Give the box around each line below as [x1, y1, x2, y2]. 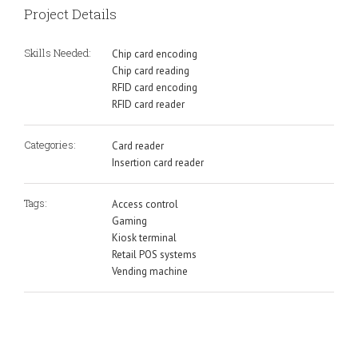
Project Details [24, 4, 117, 23]
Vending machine [112, 264, 188, 278]
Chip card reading [112, 63, 189, 78]
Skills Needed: [24, 45, 91, 60]
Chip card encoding [112, 46, 197, 61]
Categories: [24, 137, 76, 152]
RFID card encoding [112, 80, 197, 94]
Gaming [112, 213, 147, 228]
